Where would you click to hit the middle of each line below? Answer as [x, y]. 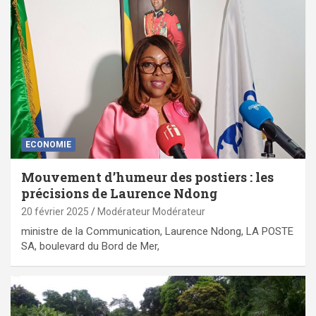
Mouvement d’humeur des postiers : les [147, 177]
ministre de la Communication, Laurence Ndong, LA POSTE [157, 232]
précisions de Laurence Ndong [119, 194]
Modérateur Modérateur [151, 212]
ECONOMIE [48, 145]
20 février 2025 [55, 212]
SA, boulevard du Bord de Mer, [90, 247]
